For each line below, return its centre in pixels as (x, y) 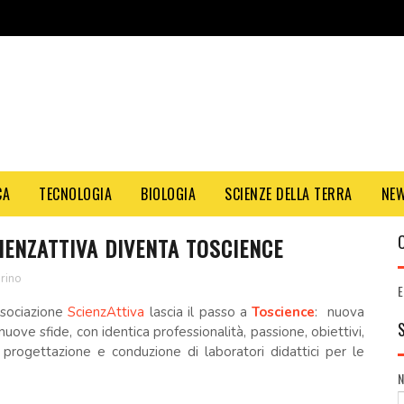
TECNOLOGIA (75, 194)
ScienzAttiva (106, 312)
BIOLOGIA (168, 194)
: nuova (340, 312)
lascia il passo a (198, 312)
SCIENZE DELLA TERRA (289, 194)
